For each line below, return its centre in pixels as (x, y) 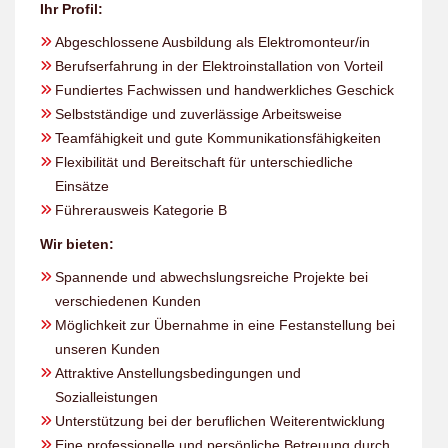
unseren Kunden (107, 349)
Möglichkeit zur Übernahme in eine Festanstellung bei (225, 325)
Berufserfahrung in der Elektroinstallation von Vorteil (219, 66)
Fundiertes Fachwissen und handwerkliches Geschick (224, 90)
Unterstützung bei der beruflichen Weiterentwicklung (220, 421)
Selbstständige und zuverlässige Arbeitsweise (198, 114)
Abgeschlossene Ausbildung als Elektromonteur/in (212, 42)
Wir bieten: (77, 244)
